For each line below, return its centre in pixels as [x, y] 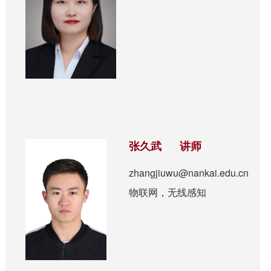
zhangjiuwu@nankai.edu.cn [189, 173]
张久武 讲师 [165, 147]
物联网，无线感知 [168, 192]
